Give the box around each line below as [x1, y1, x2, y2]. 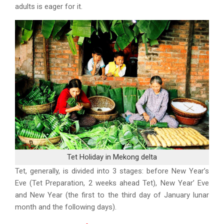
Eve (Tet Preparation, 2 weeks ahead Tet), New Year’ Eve [15, 178, 209, 187]
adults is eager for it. [15, 2, 84, 11]
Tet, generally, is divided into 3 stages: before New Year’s [15, 166, 209, 175]
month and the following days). [15, 202, 116, 211]
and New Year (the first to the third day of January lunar [15, 190, 209, 199]
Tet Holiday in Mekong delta [67, 152, 157, 161]
